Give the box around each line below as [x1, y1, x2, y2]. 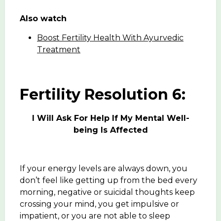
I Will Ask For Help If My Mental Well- [32, 113, 189, 123]
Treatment [37, 44, 80, 54]
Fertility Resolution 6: [20, 85, 185, 104]
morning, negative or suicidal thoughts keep [20, 187, 195, 197]
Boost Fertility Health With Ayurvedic [37, 33, 184, 42]
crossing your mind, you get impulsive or [20, 199, 179, 209]
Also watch [20, 13, 67, 23]
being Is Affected [73, 125, 148, 135]
